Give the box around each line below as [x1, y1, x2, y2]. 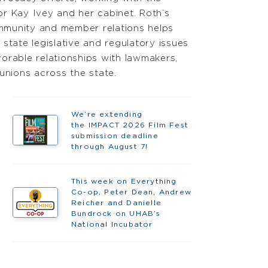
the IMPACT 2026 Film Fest [71, 121, 188, 129]
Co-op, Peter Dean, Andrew [71, 188, 191, 196]
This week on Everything [71, 177, 177, 185]
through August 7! [71, 142, 151, 150]
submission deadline [71, 132, 159, 139]
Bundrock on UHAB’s [71, 209, 161, 217]
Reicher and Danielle [71, 199, 162, 206]
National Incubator [71, 220, 153, 228]
